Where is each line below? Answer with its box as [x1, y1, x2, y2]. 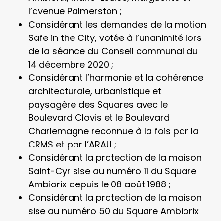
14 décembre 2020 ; [28, 58, 113, 71]
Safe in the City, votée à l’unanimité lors [28, 32, 202, 44]
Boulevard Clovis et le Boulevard [28, 111, 170, 124]
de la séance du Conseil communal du [28, 45, 198, 57]
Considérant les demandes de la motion [28, 18, 206, 31]
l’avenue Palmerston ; [28, 5, 122, 17]
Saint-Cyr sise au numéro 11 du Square [28, 165, 196, 177]
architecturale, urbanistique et [28, 85, 161, 97]
